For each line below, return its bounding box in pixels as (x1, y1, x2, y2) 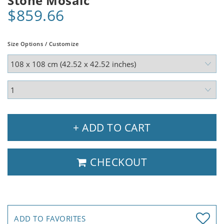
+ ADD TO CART (73, 120, 151, 135)
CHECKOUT (87, 155, 147, 169)
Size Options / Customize (7, 40, 78, 48)
